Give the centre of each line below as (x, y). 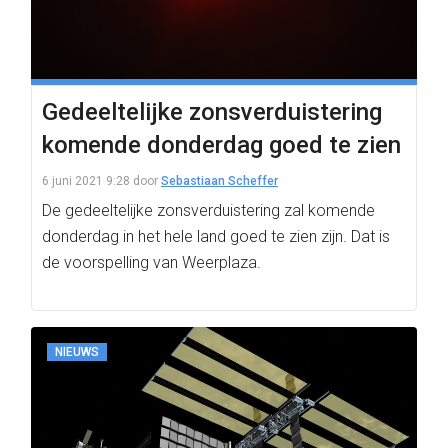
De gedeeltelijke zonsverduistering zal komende (208, 210)
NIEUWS (77, 352)
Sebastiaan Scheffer (219, 181)
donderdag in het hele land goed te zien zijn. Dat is (216, 236)
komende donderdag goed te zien (221, 145)
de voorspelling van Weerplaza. (151, 262)
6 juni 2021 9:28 (86, 181)
